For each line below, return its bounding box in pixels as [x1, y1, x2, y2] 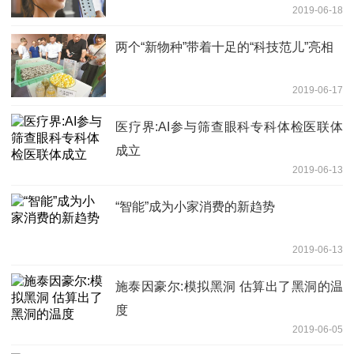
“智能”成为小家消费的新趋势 [115, 200, 275, 214]
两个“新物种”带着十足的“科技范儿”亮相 [115, 40, 333, 55]
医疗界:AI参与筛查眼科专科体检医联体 [115, 120, 343, 134]
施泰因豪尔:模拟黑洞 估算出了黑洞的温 [115, 280, 343, 294]
